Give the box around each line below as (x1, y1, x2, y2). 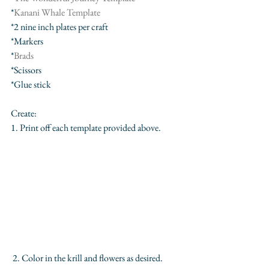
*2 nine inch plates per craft (11, 20, 108, 33)
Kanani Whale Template (14, 5, 100, 19)
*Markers (11, 34, 43, 47)
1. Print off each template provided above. (11, 121, 163, 134)
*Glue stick (11, 77, 51, 91)
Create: (11, 106, 37, 119)
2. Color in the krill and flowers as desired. (13, 252, 163, 265)
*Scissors (11, 63, 41, 76)
